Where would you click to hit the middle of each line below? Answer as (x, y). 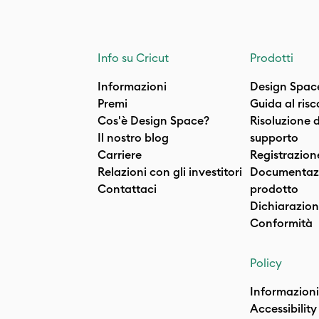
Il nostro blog (133, 137)
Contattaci (127, 189)
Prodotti (272, 58)
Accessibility (283, 308)
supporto (274, 137)
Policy (266, 263)
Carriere (120, 155)
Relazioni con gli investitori (170, 172)
